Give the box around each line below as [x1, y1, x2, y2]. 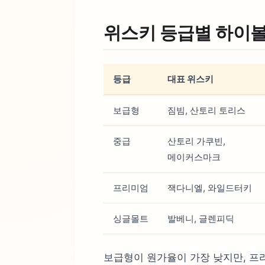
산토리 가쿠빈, [167, 135, 225, 147]
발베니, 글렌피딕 [167, 212, 234, 224]
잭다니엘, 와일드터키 [167, 182, 252, 193]
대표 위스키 [167, 73, 214, 85]
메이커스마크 [167, 151, 221, 163]
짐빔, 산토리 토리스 [167, 104, 245, 116]
